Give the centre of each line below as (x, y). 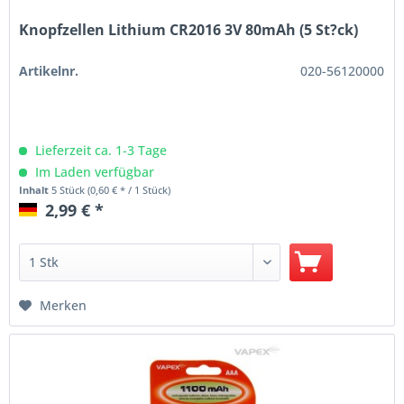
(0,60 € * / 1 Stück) (129, 189)
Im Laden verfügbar (93, 171)
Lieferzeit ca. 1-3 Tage (100, 150)
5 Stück (70, 189)
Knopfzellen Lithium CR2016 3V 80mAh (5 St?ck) (189, 29)
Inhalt (36, 189)
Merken (64, 305)
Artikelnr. (49, 70)
